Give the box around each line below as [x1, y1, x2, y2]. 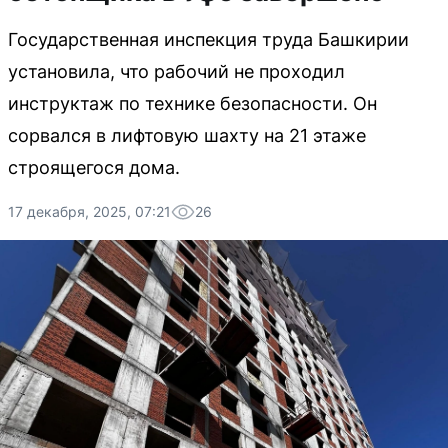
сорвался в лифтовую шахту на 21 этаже [8, 125, 366, 146]
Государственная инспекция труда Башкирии [8, 29, 409, 50]
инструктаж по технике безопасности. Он [8, 93, 377, 114]
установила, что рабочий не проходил [8, 61, 345, 82]
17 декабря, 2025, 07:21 [8, 203, 171, 220]
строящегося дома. [8, 157, 180, 178]
